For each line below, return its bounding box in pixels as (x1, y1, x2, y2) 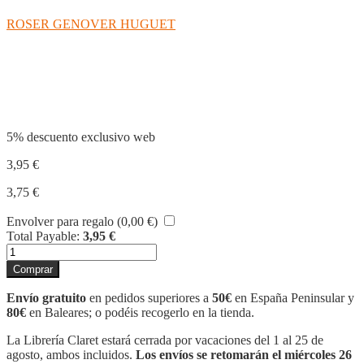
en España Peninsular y (232, 290, 354, 305)
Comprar (13, 262, 53, 275)
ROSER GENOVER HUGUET (6, 16, 175, 31)
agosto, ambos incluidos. (6, 347, 136, 362)
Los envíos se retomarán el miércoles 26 (136, 347, 352, 362)
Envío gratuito (6, 290, 89, 305)
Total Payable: (6, 228, 80, 243)
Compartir (6, 75, 97, 97)
